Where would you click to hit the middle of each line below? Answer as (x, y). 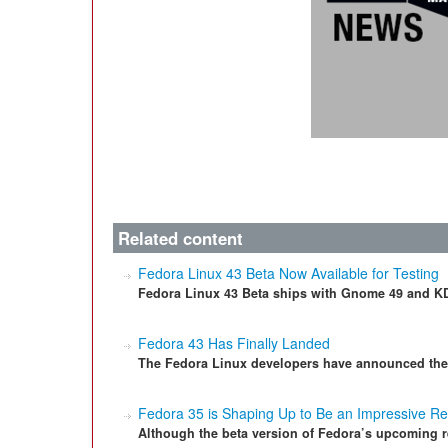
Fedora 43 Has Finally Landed (234, 343)
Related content (180, 238)
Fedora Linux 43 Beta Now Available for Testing (288, 273)
